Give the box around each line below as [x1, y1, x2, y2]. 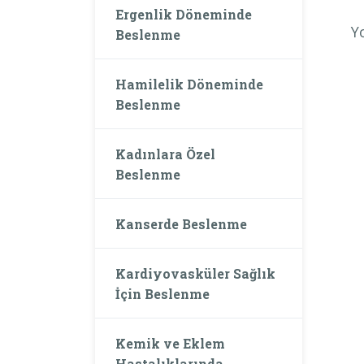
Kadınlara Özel [115, 145, 215, 162]
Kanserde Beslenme [115, 214, 247, 232]
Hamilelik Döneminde [115, 75, 263, 93]
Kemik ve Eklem [115, 334, 225, 352]
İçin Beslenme [115, 284, 210, 302]
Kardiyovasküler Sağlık [115, 264, 275, 282]
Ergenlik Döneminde [115, 5, 252, 23]
